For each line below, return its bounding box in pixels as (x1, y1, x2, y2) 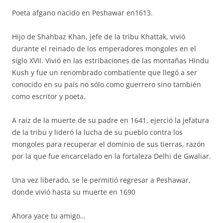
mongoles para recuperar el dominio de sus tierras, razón (12, 139, 205, 149)
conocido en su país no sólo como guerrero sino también (12, 80, 201, 89)
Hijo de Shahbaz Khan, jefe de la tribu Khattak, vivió (12, 32, 185, 41)
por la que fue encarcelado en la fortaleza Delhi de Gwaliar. (12, 151, 211, 161)
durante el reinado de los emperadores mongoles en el (12, 44, 196, 53)
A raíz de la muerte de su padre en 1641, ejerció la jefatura (12, 115, 209, 125)
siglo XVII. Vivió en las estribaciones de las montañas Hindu (12, 56, 209, 65)
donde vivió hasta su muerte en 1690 (12, 187, 135, 197)
